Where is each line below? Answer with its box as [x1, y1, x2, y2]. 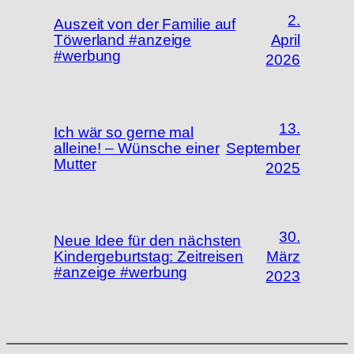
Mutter [54, 155, 96, 172]
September [225, 140, 300, 156]
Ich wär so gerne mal [54, 123, 194, 141]
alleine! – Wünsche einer [54, 139, 220, 156]
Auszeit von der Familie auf [54, 15, 236, 32]
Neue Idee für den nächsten [54, 232, 242, 249]
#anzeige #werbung [54, 263, 188, 281]
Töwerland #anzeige [54, 31, 192, 48]
